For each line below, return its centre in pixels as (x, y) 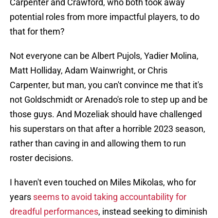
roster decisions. (42, 158)
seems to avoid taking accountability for (110, 197)
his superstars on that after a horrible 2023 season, (108, 129)
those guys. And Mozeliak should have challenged (106, 114)
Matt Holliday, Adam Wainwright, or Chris (89, 71)
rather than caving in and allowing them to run (98, 144)
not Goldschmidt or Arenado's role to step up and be (109, 100)
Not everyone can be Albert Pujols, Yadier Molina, (104, 56)
